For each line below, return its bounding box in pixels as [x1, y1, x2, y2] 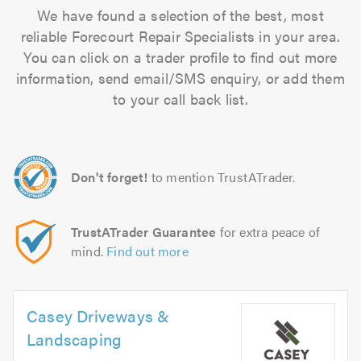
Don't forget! [71, 168, 148, 186]
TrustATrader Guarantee [71, 222, 217, 241]
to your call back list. [113, 89, 248, 109]
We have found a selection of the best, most [37, 5, 324, 25]
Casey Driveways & [27, 304, 170, 327]
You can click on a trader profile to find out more [23, 47, 338, 67]
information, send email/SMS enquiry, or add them [16, 68, 345, 88]
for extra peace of [216, 222, 321, 241]
